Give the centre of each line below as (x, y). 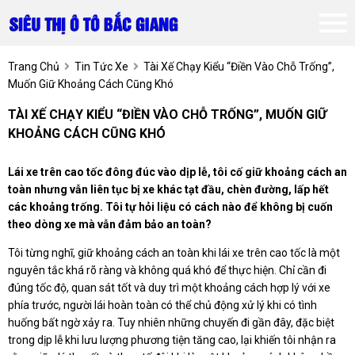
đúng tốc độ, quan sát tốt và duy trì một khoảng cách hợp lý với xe (169, 288)
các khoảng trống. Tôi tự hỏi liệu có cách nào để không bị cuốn (170, 207)
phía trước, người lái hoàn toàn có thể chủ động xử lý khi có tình (162, 305)
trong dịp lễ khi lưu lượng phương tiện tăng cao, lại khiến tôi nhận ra (172, 340)
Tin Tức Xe (101, 67)
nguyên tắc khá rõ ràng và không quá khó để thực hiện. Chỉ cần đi (167, 271)
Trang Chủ (34, 67)
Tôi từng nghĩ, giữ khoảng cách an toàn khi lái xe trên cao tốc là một (174, 253)
